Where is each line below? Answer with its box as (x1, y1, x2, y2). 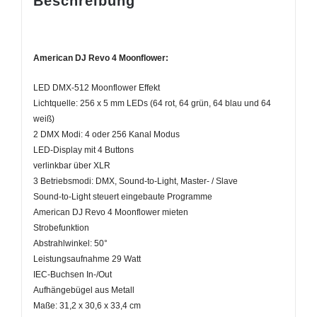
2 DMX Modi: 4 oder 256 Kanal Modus (33, 129, 180, 139)
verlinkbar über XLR (33, 160, 110, 171)
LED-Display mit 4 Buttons (33, 144, 134, 155)
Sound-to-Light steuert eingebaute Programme (33, 191, 212, 202)
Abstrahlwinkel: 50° (33, 238, 108, 248)
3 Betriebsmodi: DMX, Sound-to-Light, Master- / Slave (33, 175, 238, 186)
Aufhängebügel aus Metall (33, 284, 134, 295)
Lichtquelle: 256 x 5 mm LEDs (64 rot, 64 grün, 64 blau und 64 (33, 98, 271, 108)
